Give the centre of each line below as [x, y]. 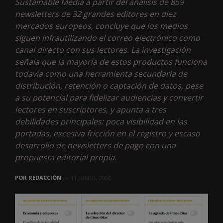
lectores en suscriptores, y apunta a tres [91, 109]
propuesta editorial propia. [66, 157]
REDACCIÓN [45, 177]
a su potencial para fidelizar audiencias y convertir [109, 97]
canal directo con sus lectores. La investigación [103, 50]
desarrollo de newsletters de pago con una [95, 145]
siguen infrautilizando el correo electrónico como [108, 38]
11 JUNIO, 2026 [91, 178]
